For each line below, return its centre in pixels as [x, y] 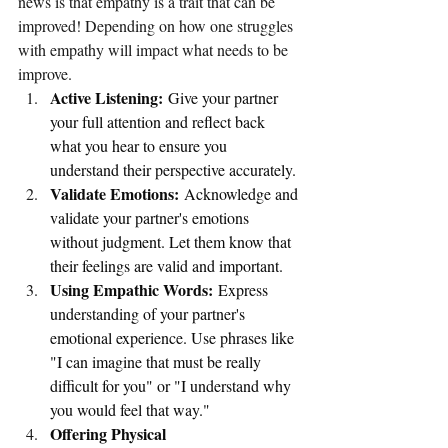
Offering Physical [110, 434]
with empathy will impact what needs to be [155, 50]
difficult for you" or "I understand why [172, 386]
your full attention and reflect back [159, 122]
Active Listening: [106, 98]
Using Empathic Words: [131, 290]
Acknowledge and [240, 194]
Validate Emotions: [114, 194]
